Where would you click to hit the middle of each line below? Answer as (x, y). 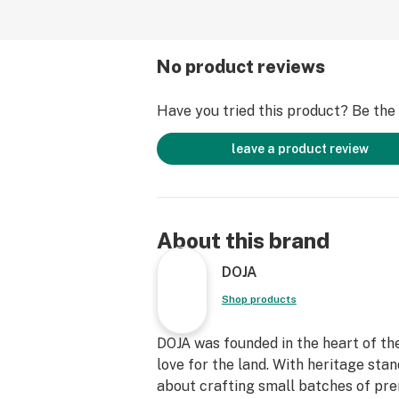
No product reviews (241, 67)
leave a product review (300, 149)
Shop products (259, 299)
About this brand (243, 240)
